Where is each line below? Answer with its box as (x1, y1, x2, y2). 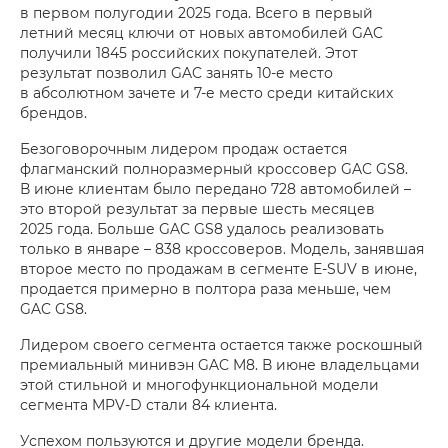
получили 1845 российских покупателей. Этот (20, 43, 358, 63)
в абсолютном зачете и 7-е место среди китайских (20, 83, 393, 103)
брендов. (20, 103, 87, 123)
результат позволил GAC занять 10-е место (20, 63, 333, 83)
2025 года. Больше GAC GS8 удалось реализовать (20, 219, 384, 239)
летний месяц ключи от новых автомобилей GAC (20, 23, 383, 43)
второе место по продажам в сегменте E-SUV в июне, (20, 259, 417, 279)
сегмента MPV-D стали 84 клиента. (20, 395, 277, 415)
